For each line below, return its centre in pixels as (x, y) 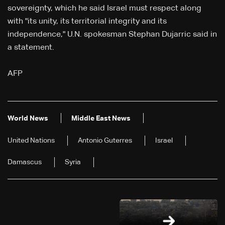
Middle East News (101, 119)
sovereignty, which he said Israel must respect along (104, 9)
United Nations (31, 141)
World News (28, 119)
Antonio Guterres (105, 141)
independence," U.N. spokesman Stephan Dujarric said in (112, 35)
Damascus (25, 162)
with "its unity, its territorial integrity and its (87, 22)
